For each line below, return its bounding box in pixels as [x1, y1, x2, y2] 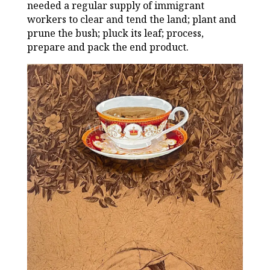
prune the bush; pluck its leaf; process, [27, 27, 204, 40]
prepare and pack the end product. [27, 40, 189, 54]
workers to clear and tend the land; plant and [27, 13, 236, 27]
